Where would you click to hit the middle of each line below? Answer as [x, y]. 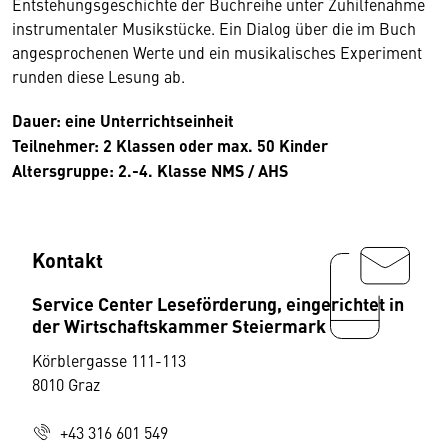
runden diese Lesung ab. [98, 75]
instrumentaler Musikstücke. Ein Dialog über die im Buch [214, 27]
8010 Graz [66, 383]
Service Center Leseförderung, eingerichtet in [218, 302]
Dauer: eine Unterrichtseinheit [123, 120]
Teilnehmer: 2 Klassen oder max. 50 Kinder [170, 145]
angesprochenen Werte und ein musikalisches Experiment [217, 51]
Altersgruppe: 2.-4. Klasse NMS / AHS [154, 170]
